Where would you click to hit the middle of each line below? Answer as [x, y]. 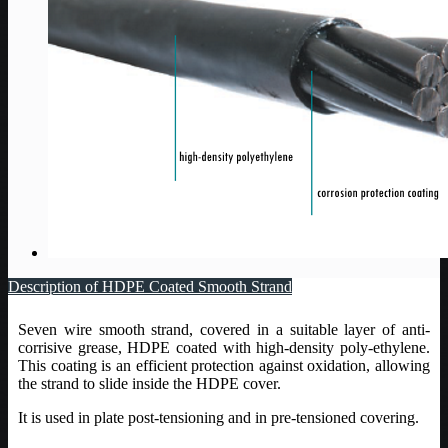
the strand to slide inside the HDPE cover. [149, 383]
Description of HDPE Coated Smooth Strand [150, 286]
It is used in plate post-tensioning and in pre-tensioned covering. [218, 417]
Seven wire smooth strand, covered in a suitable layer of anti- [224, 329]
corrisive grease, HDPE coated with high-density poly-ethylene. [224, 347]
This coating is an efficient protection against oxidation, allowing [224, 365]
